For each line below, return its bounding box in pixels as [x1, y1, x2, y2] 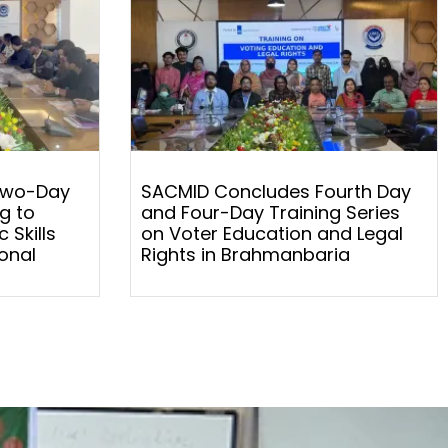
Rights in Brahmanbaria [140, 242, 350, 267]
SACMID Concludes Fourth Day [140, 179, 411, 204]
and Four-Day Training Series [140, 200, 400, 225]
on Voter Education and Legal [140, 221, 403, 246]
